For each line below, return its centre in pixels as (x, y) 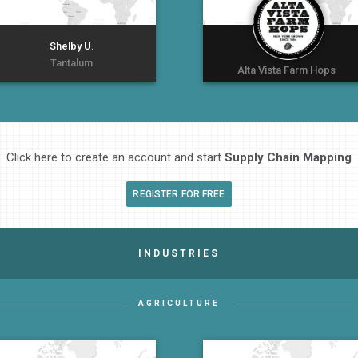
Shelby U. (72, 46)
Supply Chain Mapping (288, 157)
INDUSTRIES (179, 253)
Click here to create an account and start (115, 157)
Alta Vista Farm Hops (287, 70)
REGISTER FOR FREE (179, 194)
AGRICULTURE (179, 303)
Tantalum (72, 63)
